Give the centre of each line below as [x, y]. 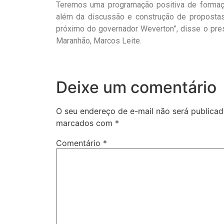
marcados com [85, 123]
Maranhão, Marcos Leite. [99, 40]
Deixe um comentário [136, 87]
